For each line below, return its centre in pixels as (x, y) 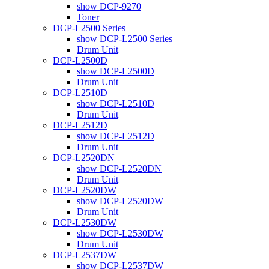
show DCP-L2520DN (119, 168)
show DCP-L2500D (116, 71)
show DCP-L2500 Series (125, 38)
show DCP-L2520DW (120, 201)
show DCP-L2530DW (120, 233)
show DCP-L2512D (116, 136)
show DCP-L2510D (116, 103)
